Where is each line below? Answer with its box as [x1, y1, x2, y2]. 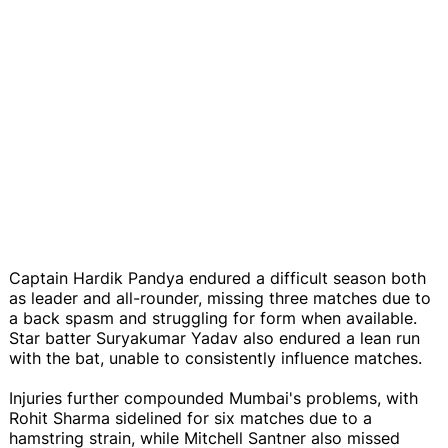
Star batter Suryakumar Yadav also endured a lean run [9, 327, 420, 348]
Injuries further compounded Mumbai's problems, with [9, 387, 418, 408]
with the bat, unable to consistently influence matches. [9, 347, 422, 368]
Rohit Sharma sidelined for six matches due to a [9, 407, 372, 428]
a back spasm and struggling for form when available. [9, 307, 417, 328]
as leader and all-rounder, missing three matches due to [9, 287, 431, 308]
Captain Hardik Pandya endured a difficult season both [9, 267, 426, 288]
